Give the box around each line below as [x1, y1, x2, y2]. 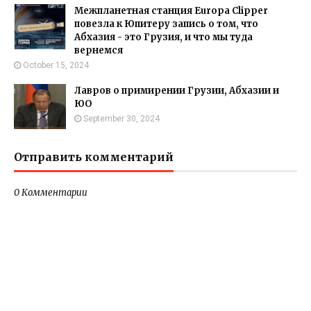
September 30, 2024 [83, 114, 160, 124]
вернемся [74, 44, 123, 56]
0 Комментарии [14, 187, 87, 199]
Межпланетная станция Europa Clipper [74, 5, 268, 17]
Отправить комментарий [14, 150, 174, 164]
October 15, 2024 [23, 60, 89, 70]
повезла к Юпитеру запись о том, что [74, 18, 258, 30]
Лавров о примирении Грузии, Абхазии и [74, 85, 279, 96]
